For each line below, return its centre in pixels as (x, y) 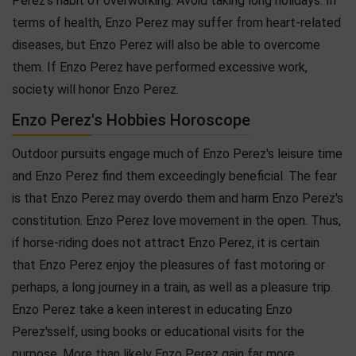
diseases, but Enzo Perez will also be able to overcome (166, 44)
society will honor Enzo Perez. (95, 89)
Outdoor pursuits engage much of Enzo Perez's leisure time (177, 153)
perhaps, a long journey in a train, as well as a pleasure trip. (172, 287)
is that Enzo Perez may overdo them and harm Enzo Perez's (178, 198)
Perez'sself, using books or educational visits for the (158, 331)
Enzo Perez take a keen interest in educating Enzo (152, 309)
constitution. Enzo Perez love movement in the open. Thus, (176, 220)
